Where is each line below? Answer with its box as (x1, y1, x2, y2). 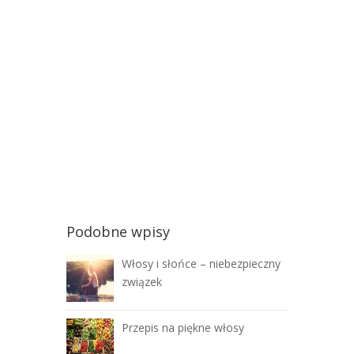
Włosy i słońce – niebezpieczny (122, 256, 281, 271)
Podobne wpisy (66, 222, 170, 241)
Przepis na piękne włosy (122, 320, 244, 335)
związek (122, 274, 162, 289)
